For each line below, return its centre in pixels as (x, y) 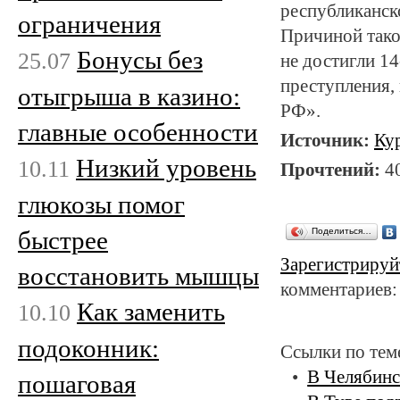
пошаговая (77, 383)
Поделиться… (342, 230)
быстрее (63, 240)
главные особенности (138, 132)
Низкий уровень (166, 167)
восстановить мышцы (138, 275)
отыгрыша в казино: (129, 96)
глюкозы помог (101, 204)
